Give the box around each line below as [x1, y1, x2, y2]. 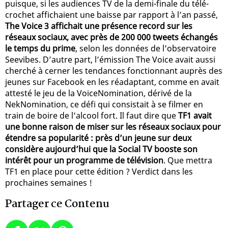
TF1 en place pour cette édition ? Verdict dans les [5, 165, 193, 177]
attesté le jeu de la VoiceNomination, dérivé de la [5, 87, 192, 99]
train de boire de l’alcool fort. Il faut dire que [5, 109, 178, 121]
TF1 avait [178, 109, 212, 121]
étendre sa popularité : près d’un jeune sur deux [5, 132, 191, 144]
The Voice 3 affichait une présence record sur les [5, 20, 192, 32]
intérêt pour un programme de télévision [5, 154, 163, 166]
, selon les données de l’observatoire [75, 42, 216, 54]
